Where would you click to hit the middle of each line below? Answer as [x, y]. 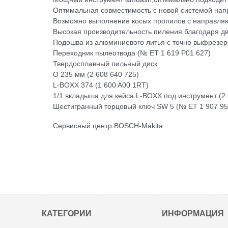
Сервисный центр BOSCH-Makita [108, 125]
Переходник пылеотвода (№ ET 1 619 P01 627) [132, 53]
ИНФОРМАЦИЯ [193, 214]
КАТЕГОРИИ [67, 214]
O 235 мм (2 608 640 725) [96, 74]
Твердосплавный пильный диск [105, 63]
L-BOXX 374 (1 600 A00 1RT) [101, 85]
